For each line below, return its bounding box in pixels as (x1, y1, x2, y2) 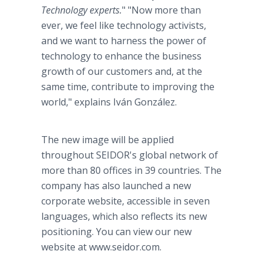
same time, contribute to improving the (41, 80, 214, 93)
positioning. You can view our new (41, 225, 192, 238)
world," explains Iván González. (41, 95, 177, 108)
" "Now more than (122, 4, 201, 16)
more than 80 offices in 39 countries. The (41, 164, 222, 177)
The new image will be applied (41, 133, 174, 146)
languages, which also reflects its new (41, 210, 207, 223)
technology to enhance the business (41, 49, 202, 62)
